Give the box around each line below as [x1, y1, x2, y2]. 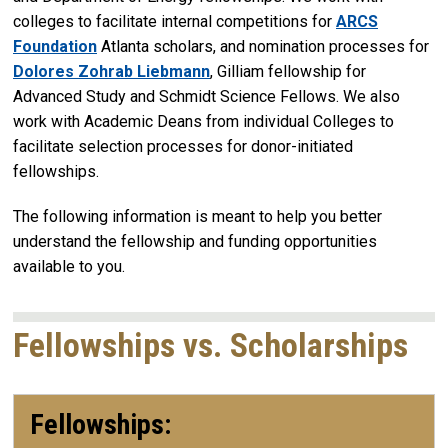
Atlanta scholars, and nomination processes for [97, 36, 429, 56]
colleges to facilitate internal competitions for [13, 11, 336, 31]
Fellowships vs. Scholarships [13, 326, 408, 366]
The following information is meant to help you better [13, 207, 382, 227]
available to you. [13, 257, 125, 277]
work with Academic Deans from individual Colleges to [13, 111, 394, 131]
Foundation [13, 36, 97, 56]
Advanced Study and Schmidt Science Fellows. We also [13, 86, 400, 106]
